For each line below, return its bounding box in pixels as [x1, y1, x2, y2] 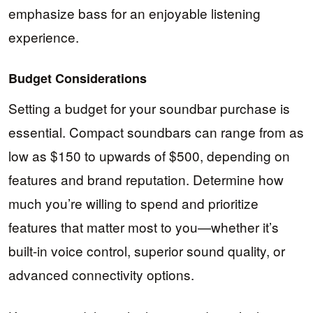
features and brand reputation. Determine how [8, 169, 284, 189]
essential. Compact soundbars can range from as [8, 122, 304, 141]
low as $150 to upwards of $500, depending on [8, 145, 290, 165]
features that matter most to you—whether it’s [8, 217, 279, 236]
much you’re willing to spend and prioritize [8, 193, 259, 212]
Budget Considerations [8, 69, 147, 88]
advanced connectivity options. [8, 264, 194, 284]
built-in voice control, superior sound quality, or [8, 240, 285, 260]
